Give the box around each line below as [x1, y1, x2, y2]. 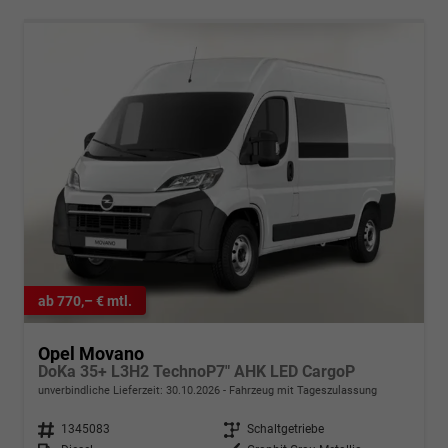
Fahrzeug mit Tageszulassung [226, 384, 377, 398]
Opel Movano [38, 343, 144, 365]
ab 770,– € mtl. [38, 292, 132, 309]
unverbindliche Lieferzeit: [38, 384, 166, 398]
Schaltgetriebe [247, 422, 324, 437]
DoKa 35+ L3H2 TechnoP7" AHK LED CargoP [38, 362, 355, 382]
